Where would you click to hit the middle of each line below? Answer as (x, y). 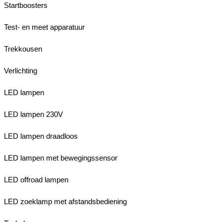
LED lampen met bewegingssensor (61, 158)
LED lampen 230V (33, 114)
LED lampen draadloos (41, 136)
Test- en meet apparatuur (44, 27)
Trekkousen (23, 49)
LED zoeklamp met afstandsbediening (65, 201)
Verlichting (21, 70)
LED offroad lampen (36, 179)
